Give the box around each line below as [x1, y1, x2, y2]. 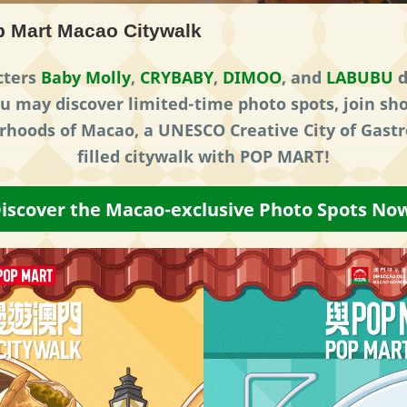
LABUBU [326, 66, 393, 89]
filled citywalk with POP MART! [77, 145, 330, 168]
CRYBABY [140, 66, 213, 89]
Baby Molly [41, 66, 131, 89]
